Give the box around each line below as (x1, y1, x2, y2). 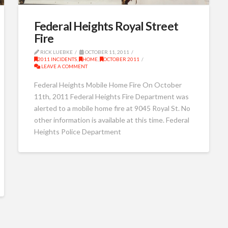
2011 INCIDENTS (37, 56, 77, 63)
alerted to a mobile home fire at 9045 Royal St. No (34, 103, 190, 112)
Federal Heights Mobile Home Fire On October (34, 80, 182, 89)
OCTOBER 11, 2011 (83, 49, 129, 55)
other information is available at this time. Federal (34, 115, 189, 124)
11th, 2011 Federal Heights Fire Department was (34, 92, 189, 101)
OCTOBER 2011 (103, 56, 139, 63)
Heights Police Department (34, 127, 121, 136)
